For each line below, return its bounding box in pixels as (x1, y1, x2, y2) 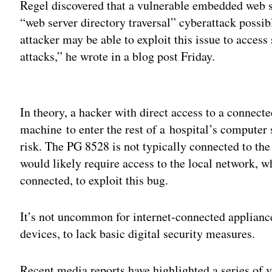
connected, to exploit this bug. (20, 172, 169, 189)
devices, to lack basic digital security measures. (20, 225, 256, 242)
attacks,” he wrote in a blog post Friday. (20, 48, 216, 65)
